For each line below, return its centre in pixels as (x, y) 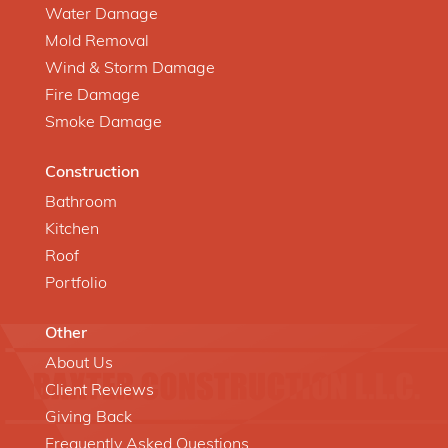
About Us (79, 363)
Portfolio (76, 283)
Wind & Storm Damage (130, 68)
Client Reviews (99, 390)
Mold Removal (97, 41)
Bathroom (81, 202)
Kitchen (72, 229)
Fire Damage (92, 95)
